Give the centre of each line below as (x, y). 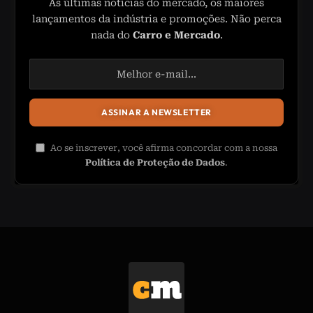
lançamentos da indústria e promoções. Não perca (156, 19)
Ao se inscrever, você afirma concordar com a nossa (163, 148)
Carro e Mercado (176, 35)
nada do (111, 35)
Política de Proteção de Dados (155, 163)
